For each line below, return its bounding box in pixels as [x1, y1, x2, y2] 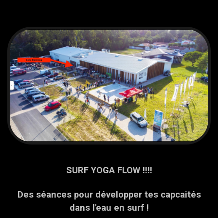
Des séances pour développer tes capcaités [17, 189, 201, 200]
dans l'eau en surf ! [69, 202, 149, 213]
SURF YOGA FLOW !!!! [66, 164, 152, 175]
